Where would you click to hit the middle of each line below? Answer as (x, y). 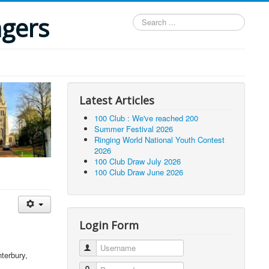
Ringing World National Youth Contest (160, 140)
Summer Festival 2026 (134, 129)
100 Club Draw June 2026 (139, 172)
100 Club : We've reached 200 (147, 118)
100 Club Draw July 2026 (138, 161)
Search (145, 19)
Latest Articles (117, 100)
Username (111, 248)
